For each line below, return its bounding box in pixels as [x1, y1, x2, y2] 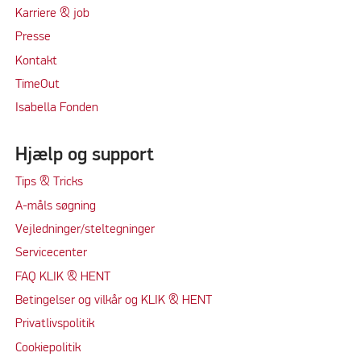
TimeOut [15, 77, 60, 91]
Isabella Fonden [15, 102, 98, 115]
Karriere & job [15, 6, 89, 20]
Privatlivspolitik [15, 317, 94, 331]
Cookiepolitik [15, 341, 81, 355]
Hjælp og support [15, 145, 154, 164]
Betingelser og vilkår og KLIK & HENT [15, 294, 212, 308]
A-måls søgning [15, 199, 96, 213]
